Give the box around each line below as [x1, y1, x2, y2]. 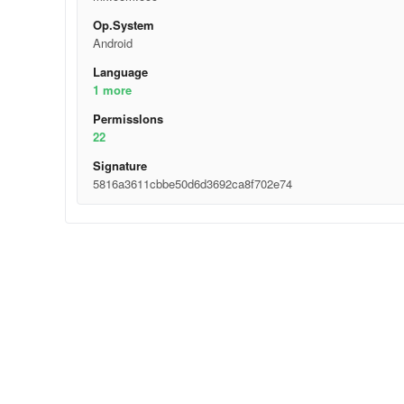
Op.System [92, 16, 154, 33]
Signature [92, 157, 147, 174]
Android [92, 34, 133, 51]
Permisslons [92, 110, 163, 127]
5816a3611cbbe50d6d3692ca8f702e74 [92, 175, 292, 192]
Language [92, 63, 148, 80]
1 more [92, 81, 132, 98]
